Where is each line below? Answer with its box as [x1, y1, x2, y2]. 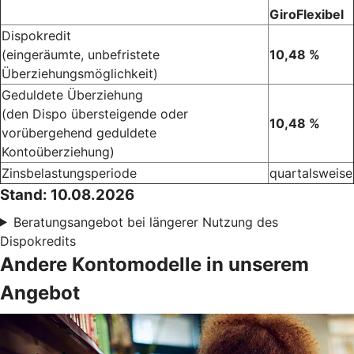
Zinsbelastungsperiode [2, 164, 137, 181]
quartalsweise [269, 164, 352, 181]
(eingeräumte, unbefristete [2, 46, 160, 62]
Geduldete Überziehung [2, 86, 143, 103]
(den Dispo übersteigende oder [2, 105, 188, 122]
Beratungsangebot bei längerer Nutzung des [13, 213, 278, 230]
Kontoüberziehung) [2, 143, 115, 160]
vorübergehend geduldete [2, 124, 156, 141]
